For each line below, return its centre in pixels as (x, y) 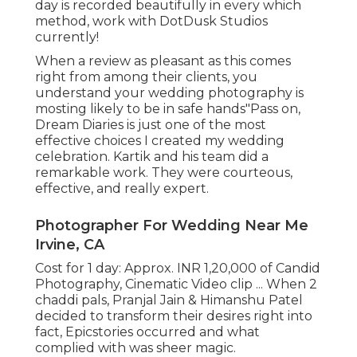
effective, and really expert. (122, 189)
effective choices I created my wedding (160, 141)
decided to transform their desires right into (174, 316)
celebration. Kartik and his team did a (152, 157)
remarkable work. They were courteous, (164, 173)
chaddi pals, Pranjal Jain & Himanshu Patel (169, 300)
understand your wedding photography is (169, 93)
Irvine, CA (70, 245)
